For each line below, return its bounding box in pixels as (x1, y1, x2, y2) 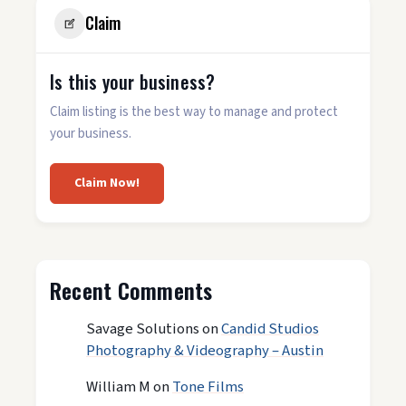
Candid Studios (221, 317, 319, 340)
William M (86, 376, 150, 399)
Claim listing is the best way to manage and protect (50, 101, 338, 121)
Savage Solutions (86, 317, 199, 340)
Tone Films (172, 376, 244, 399)
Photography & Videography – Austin (86, 339, 324, 362)
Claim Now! (74, 173, 140, 192)
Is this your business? (50, 67, 216, 95)
